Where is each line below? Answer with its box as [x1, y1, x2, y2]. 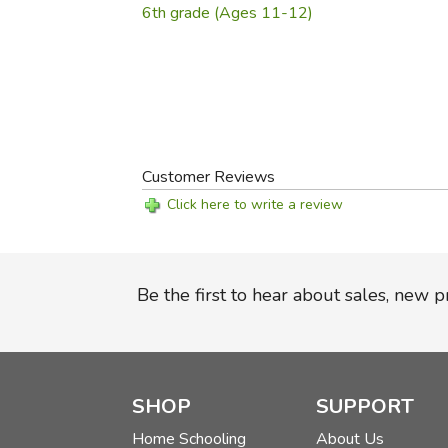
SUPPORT [315, 393, 414, 421]
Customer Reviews [142, 166, 276, 188]
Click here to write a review [167, 195, 344, 214]
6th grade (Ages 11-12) [142, 2, 314, 24]
